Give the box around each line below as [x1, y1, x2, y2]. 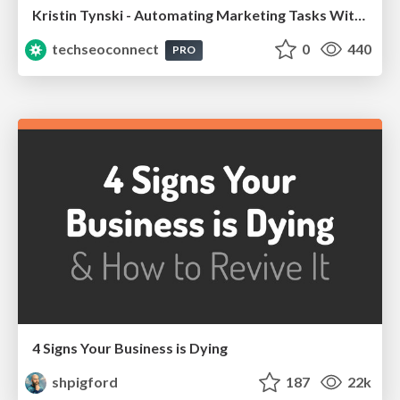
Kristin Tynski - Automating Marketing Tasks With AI [354, 6, 365, 24]
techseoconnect [49, 40, 162, 58]
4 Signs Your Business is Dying [32, 338, 228, 356]
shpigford [49, 372, 119, 390]
